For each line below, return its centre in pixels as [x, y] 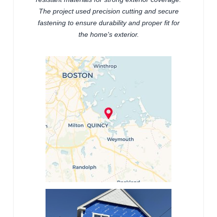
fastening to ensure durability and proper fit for [108, 23]
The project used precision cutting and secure [108, 11]
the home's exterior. [108, 35]
